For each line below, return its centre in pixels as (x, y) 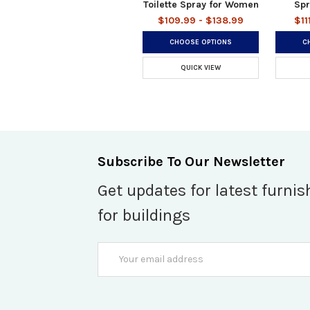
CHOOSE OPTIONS (201, 42)
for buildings (144, 215)
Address (116, 264)
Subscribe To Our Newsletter (191, 161)
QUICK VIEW (201, 67)
